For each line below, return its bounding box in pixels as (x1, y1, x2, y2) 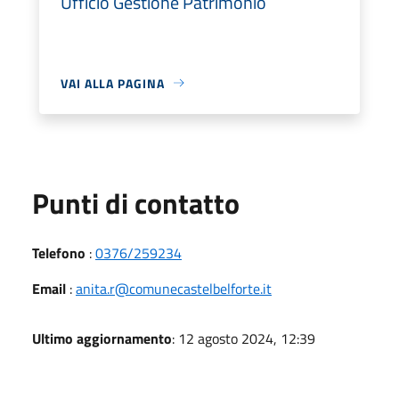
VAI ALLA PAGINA (61, 73, 165, 93)
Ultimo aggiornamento (32, 327, 172, 349)
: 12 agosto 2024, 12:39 (172, 327, 315, 349)
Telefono (32, 241, 85, 264)
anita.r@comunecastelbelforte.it (76, 277, 272, 299)
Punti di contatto (32, 181, 240, 224)
